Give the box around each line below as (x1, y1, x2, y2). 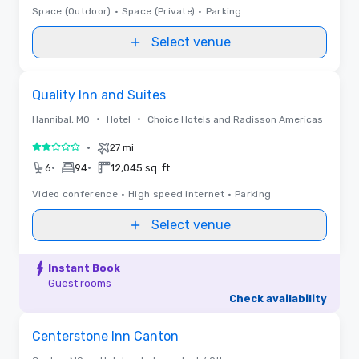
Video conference (32, 188, 118, 200)
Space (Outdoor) (32, 5, 111, 17)
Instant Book (48, 261, 120, 274)
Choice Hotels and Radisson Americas (147, 113, 323, 125)
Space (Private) (121, 5, 196, 17)
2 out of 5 (31, 142, 91, 158)
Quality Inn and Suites (32, 87, 166, 103)
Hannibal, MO (32, 113, 90, 125)
